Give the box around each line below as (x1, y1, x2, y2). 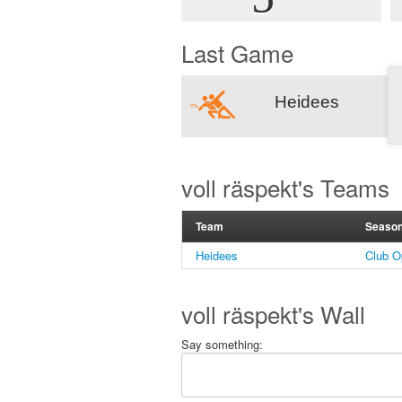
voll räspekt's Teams (181, 170, 389, 204)
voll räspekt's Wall (181, 297, 365, 330)
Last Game (181, 36, 293, 69)
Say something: (181, 336, 263, 353)
